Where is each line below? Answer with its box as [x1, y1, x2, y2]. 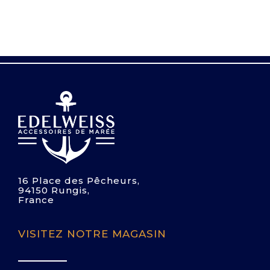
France [18, 194, 54, 206]
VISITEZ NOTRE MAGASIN [18, 228, 166, 240]
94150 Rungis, [18, 184, 90, 196]
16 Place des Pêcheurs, [18, 175, 140, 187]
